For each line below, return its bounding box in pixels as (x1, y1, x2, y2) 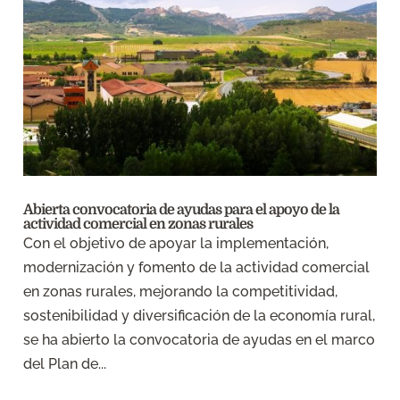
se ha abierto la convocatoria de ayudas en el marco (23, 330, 376, 348)
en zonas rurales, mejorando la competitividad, (23, 282, 338, 300)
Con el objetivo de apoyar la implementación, (23, 234, 329, 252)
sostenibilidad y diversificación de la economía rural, (23, 306, 376, 324)
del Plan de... (23, 354, 107, 372)
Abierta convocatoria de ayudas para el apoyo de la (23, 201, 340, 218)
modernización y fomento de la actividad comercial (23, 258, 371, 276)
